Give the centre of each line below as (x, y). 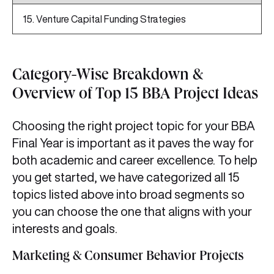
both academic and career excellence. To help (135, 160)
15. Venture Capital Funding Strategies (104, 19)
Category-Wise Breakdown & (108, 77)
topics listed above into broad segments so (128, 194)
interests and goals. (65, 229)
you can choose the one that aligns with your (132, 212)
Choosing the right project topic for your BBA (134, 126)
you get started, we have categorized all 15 (126, 177)
